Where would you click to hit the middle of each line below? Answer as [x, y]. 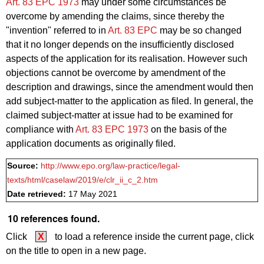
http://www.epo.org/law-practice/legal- [110, 166]
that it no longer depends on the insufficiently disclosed [120, 45]
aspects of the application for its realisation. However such [127, 59]
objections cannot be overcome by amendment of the [116, 73]
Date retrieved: [38, 194]
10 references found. [54, 219]
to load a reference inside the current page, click [153, 236]
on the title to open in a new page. [76, 250]
